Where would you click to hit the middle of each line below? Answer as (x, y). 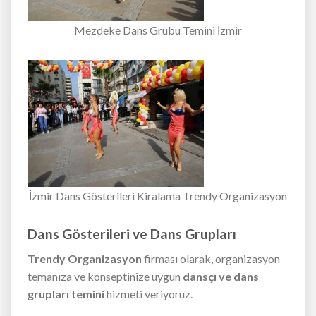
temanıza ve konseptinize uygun (105, 276)
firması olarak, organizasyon (211, 258)
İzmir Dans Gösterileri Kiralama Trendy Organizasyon (158, 196)
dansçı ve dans (221, 276)
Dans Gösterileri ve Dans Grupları (132, 234)
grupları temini (66, 293)
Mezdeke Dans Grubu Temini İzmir (158, 30)
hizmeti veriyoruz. (148, 293)
